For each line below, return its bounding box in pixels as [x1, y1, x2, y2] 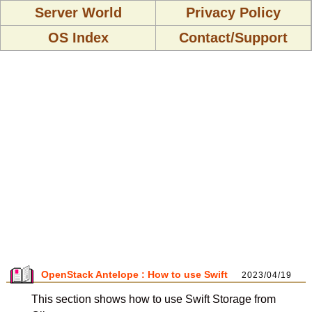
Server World [34, 5, 122, 20]
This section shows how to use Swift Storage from [31, 293, 276, 305]
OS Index [47, 30, 109, 45]
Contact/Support [179, 30, 288, 45]
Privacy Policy [186, 5, 281, 20]
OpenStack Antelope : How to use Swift [41, 269, 228, 280]
